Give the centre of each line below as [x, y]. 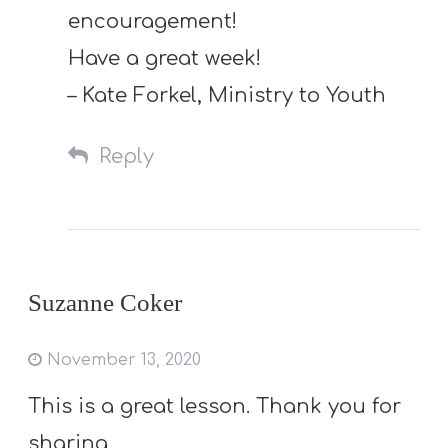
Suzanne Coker [105, 302]
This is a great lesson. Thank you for [215, 406]
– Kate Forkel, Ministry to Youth [227, 96]
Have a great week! [165, 59]
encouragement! [153, 22]
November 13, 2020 [122, 360]
